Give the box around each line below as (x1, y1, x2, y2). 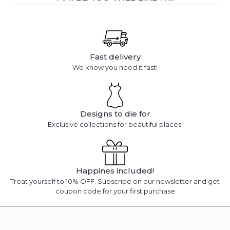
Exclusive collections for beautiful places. (47, 120, 183, 129)
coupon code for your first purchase (55, 187, 175, 196)
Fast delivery (89, 52, 141, 62)
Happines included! (76, 166, 154, 176)
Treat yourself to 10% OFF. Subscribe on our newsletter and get (10, 177, 220, 186)
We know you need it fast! (72, 63, 158, 72)
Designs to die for (80, 109, 150, 119)
